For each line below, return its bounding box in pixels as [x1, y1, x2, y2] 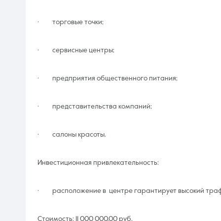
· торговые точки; [37, 18, 104, 26]
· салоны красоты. [37, 131, 106, 138]
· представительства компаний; [37, 103, 152, 110]
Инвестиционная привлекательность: [37, 159, 159, 166]
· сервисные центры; [37, 46, 114, 54]
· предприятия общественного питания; [37, 74, 178, 82]
